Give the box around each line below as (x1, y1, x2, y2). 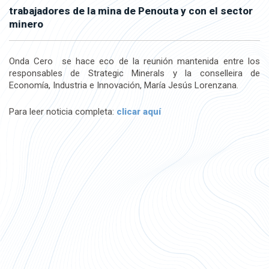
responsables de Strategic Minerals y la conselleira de (9, 68, 260, 79)
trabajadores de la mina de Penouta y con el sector (9, 5, 253, 17)
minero (9, 18, 43, 30)
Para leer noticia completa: (9, 106, 116, 117)
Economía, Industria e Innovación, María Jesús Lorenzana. (9, 80, 238, 91)
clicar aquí (116, 106, 161, 117)
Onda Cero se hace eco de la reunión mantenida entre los (9, 56, 260, 67)
